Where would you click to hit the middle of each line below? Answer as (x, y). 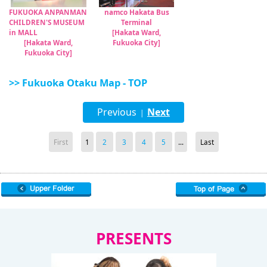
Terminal (137, 22)
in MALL (23, 32)
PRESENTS (133, 238)
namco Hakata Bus (136, 12)
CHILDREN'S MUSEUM (47, 22)
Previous (117, 112)
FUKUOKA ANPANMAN (48, 12)
